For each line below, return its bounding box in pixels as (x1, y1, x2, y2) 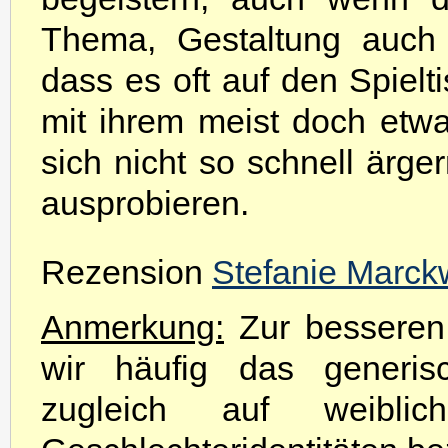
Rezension (41, 253, 212, 291)
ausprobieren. (41, 184, 249, 222)
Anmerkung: (41, 308, 224, 346)
